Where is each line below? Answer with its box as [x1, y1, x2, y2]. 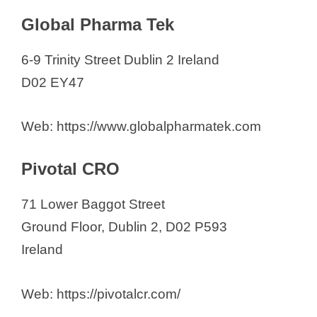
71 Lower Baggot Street [21, 197, 165, 212]
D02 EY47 [21, 74, 84, 90]
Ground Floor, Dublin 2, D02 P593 [21, 219, 227, 235]
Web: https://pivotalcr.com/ [21, 286, 180, 301]
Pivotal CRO [21, 159, 120, 179]
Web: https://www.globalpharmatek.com [21, 119, 261, 134]
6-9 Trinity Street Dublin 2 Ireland [21, 52, 219, 67]
